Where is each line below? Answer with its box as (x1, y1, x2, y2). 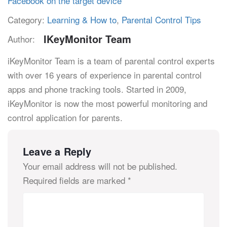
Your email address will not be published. (23, 160, 177, 173)
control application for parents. (8, 111, 123, 124)
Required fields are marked (23, 174, 128, 187)
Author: (8, 32, 35, 46)
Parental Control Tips (122, 13, 201, 26)
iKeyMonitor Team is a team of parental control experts (8, 54, 215, 67)
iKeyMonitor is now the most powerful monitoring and (8, 97, 207, 110)
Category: (8, 13, 47, 26)
